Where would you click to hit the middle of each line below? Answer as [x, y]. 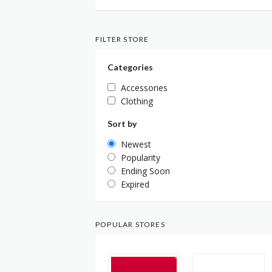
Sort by [122, 123]
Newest [136, 144]
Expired [135, 184]
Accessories [144, 87]
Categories [130, 67]
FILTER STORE [122, 39]
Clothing [137, 101]
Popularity [141, 157]
